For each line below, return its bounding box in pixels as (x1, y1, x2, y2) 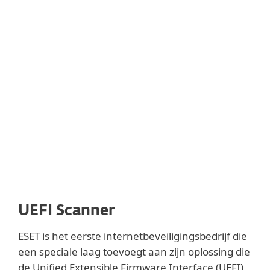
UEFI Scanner (18, 204, 115, 218)
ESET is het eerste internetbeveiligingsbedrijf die (18, 229, 247, 243)
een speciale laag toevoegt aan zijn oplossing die (18, 245, 250, 259)
